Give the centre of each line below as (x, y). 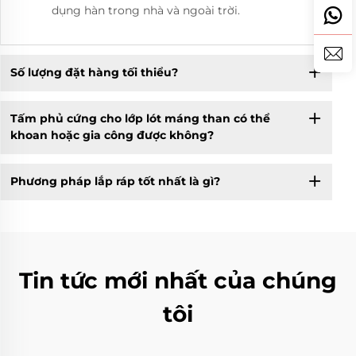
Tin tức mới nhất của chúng (178, 280)
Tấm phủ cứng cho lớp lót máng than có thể (140, 119)
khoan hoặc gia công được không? (112, 135)
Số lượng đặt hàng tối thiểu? (94, 73)
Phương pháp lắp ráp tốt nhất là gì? (115, 182)
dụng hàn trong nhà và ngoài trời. (146, 10)
